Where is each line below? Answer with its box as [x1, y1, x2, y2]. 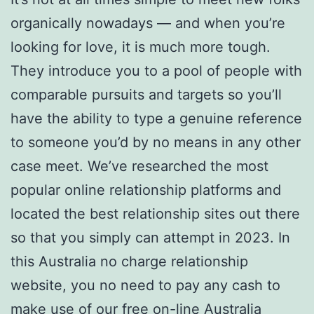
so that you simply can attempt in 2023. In [11, 229, 290, 247]
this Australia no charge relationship [11, 253, 248, 271]
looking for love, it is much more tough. [11, 39, 271, 56]
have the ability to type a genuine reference [11, 110, 302, 128]
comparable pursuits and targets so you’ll [11, 86, 282, 104]
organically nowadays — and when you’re [11, 15, 285, 32]
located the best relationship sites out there [11, 205, 300, 223]
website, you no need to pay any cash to [11, 277, 280, 294]
